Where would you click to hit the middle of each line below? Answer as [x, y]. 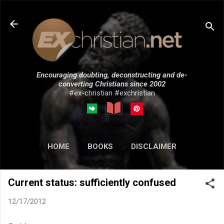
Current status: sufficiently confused [92, 182]
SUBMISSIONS [134, 167]
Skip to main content [112, 12]
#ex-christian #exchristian [112, 93]
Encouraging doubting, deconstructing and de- [112, 75]
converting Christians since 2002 [112, 84]
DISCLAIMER [154, 146]
